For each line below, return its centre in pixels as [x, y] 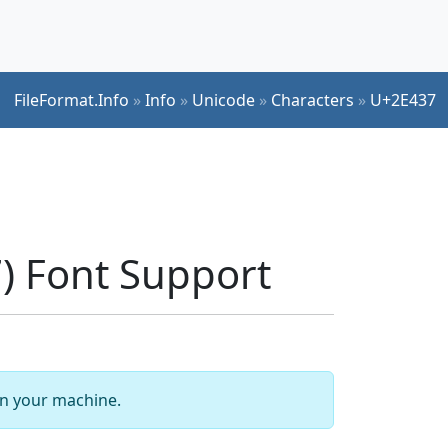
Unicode [223, 99]
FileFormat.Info [71, 99]
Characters [312, 99]
